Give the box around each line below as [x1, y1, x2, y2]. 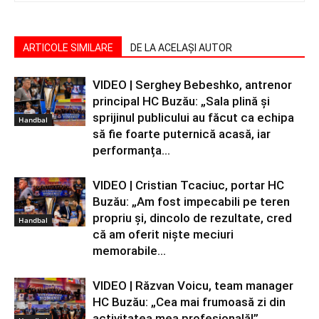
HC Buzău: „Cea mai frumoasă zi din [93, 295, 286, 310]
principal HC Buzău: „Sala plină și [93, 94, 270, 109]
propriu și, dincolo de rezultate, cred [93, 211, 292, 226]
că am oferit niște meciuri [93, 227, 234, 242]
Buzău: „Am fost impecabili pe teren [93, 194, 290, 209]
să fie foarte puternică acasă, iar [93, 127, 271, 142]
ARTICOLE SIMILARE [23, 42, 113, 54]
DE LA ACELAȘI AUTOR [130, 42, 232, 54]
